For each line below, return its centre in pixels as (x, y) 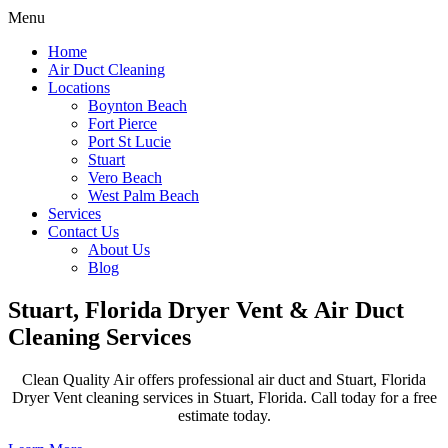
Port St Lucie (129, 141)
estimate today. (224, 415)
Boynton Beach (137, 105)
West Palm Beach (143, 195)
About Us (119, 249)
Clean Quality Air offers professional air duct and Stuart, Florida (224, 379)
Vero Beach (125, 177)
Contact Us (83, 231)
